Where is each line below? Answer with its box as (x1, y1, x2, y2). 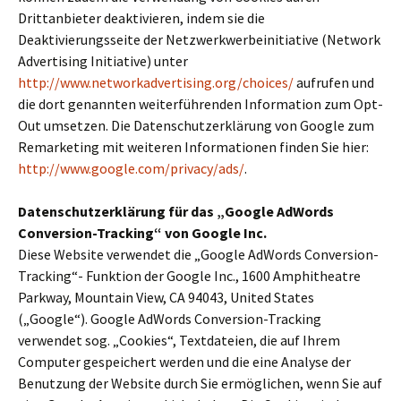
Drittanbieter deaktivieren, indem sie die (18, 9, 265, 27)
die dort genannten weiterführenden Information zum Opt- (18, 95, 383, 113)
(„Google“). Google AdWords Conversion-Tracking (18, 310, 321, 328)
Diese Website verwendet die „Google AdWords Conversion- (18, 245, 379, 263)
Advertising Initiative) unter (18, 52, 188, 70)
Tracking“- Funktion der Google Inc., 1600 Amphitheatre (18, 267, 361, 285)
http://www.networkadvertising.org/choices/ (18, 73, 294, 91)
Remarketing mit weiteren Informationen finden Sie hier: (18, 138, 369, 156)
